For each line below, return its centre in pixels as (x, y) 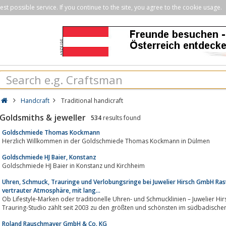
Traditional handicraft (92, 101)
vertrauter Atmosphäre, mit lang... (51, 190)
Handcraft (35, 101)
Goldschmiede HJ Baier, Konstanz (49, 157)
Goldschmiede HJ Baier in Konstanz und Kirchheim (73, 165)
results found (121, 118)
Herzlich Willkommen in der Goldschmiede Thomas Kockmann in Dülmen (106, 141)
